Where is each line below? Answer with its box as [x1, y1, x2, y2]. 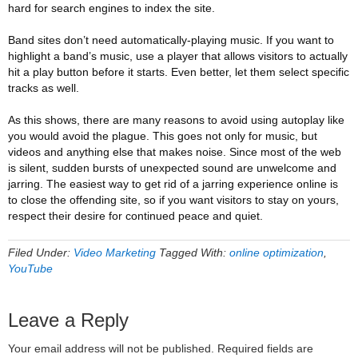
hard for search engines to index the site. [8, 2, 215, 14]
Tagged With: [159, 246, 229, 259]
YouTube [8, 262, 53, 275]
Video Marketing [74, 246, 156, 259]
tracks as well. [8, 82, 79, 94]
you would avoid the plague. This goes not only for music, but [8, 129, 317, 142]
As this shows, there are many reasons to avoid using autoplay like [8, 113, 344, 126]
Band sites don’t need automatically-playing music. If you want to [8, 34, 334, 46]
